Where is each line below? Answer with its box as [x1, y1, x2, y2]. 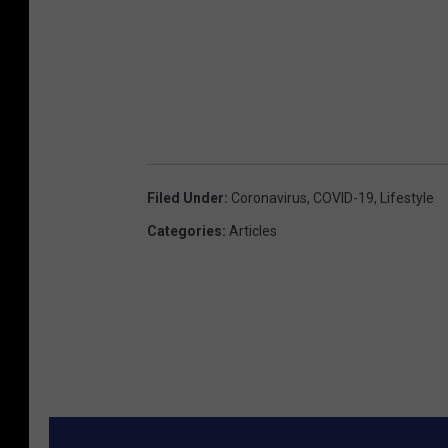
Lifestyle [380, 189, 434, 206]
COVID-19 [313, 189, 374, 206]
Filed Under [147, 189, 224, 206]
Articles [229, 222, 277, 239]
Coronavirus [231, 189, 307, 206]
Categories [147, 222, 222, 239]
